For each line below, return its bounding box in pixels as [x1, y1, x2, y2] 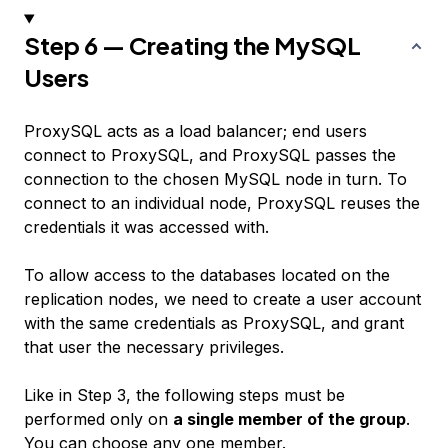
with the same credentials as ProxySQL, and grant [24, 313, 404, 334]
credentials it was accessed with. [24, 217, 269, 238]
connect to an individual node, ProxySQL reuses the [24, 193, 420, 214]
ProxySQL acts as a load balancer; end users [24, 121, 367, 142]
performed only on [24, 409, 173, 430]
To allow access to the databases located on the [24, 265, 390, 286]
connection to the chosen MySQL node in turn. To [24, 169, 407, 190]
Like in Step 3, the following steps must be [24, 385, 345, 406]
